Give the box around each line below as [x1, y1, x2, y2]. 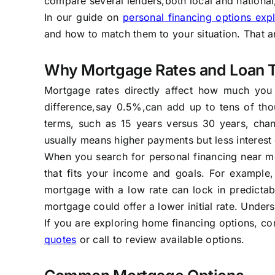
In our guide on [44, 10, 123, 23]
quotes [44, 233, 77, 246]
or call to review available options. [76, 233, 245, 246]
